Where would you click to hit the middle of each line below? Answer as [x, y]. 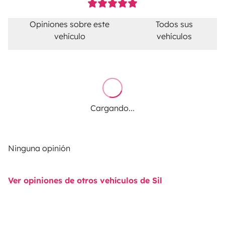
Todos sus [174, 24]
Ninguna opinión [39, 148]
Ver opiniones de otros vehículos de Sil [85, 180]
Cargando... [113, 108]
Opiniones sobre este [70, 24]
